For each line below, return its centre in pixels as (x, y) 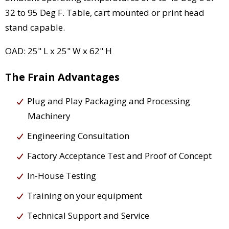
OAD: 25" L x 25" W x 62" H (59, 51)
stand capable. (35, 28)
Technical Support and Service (88, 216)
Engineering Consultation (78, 136)
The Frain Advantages (62, 77)
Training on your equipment (85, 196)
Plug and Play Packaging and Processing (109, 101)
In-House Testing (62, 176)
